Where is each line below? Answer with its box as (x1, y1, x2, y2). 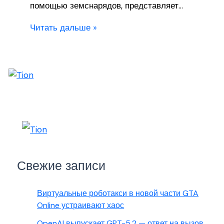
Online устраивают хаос (37, 199, 124, 210)
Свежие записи (17, 157, 106, 174)
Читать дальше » (29, 22, 97, 33)
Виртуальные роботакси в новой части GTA (37, 187, 199, 198)
